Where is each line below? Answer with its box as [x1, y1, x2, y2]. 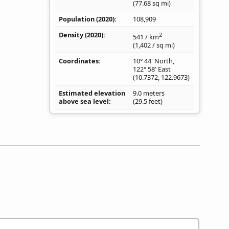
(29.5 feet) [133, 97, 163, 106]
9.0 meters [133, 88, 165, 98]
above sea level [59, 97, 109, 106]
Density [59, 30, 83, 40]
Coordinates [59, 56, 99, 66]
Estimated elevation [59, 88, 125, 98]
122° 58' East [133, 64, 171, 74]
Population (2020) [59, 14, 114, 24]
